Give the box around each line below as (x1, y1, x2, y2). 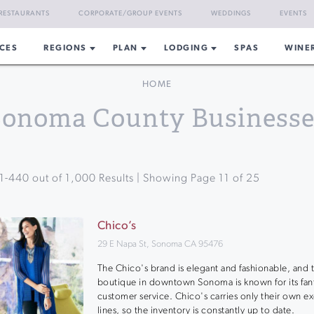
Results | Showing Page (95, 173, 219, 184)
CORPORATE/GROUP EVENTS (78, 10, 182, 18)
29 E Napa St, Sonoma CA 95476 (97, 240, 223, 249)
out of (29, 173, 65, 184)
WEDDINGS (211, 10, 251, 18)
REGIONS (43, 44, 87, 53)
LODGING (163, 44, 209, 53)
